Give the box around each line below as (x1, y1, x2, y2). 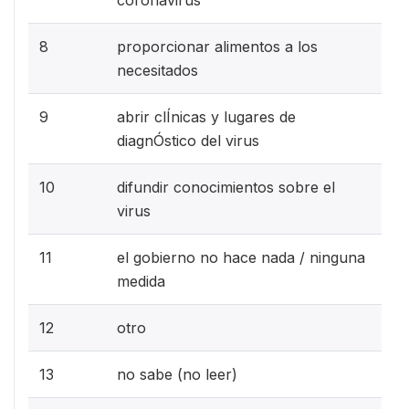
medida (117, 271, 165, 290)
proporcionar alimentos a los (117, 37, 318, 56)
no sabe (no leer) (117, 364, 237, 383)
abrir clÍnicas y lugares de (117, 107, 296, 126)
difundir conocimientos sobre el (117, 177, 335, 196)
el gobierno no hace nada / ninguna (117, 247, 365, 267)
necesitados (117, 60, 198, 79)
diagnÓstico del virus (117, 131, 259, 150)
